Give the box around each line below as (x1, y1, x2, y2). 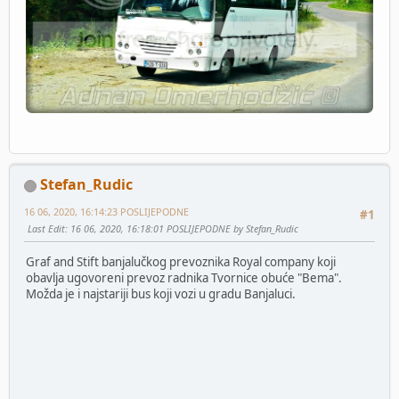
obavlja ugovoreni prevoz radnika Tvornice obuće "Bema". (26, 270, 342, 287)
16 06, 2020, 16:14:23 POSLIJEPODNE (24, 205, 189, 219)
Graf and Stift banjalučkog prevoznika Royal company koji (26, 254, 336, 271)
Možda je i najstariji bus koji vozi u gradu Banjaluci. (26, 286, 296, 303)
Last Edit (28, 222, 65, 236)
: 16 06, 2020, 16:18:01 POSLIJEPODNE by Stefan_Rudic (65, 222, 298, 236)
